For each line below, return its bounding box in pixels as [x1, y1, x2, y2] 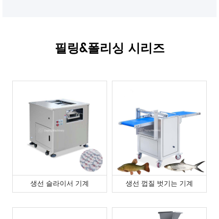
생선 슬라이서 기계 [30, 177, 89, 189]
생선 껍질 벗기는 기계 [126, 177, 193, 189]
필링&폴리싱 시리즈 [54, 38, 165, 59]
